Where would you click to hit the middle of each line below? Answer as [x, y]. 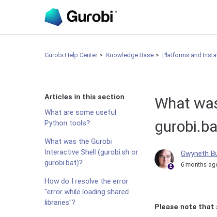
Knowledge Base [130, 55]
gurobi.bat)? [64, 163]
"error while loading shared [87, 192]
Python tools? [67, 123]
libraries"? [60, 202]
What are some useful [80, 112]
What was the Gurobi [78, 141]
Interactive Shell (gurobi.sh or [91, 152]
